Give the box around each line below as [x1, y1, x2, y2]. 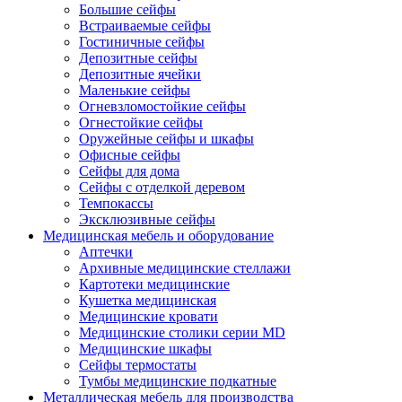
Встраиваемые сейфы [79, 17, 211, 33]
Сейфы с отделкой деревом [79, 179, 245, 195]
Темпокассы [79, 195, 153, 211]
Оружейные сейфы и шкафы [79, 130, 254, 146]
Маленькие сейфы [79, 82, 190, 98]
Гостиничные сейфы [79, 33, 205, 49]
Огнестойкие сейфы [79, 114, 203, 130]
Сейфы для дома [79, 162, 179, 179]
